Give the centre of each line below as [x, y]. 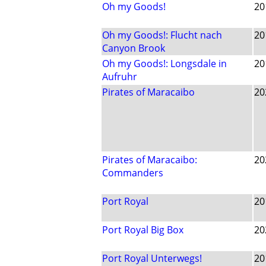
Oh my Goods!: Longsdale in [164, 64]
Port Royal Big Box [143, 230]
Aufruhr [120, 77]
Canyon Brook [134, 48]
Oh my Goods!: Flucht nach [162, 35]
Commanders [133, 173]
